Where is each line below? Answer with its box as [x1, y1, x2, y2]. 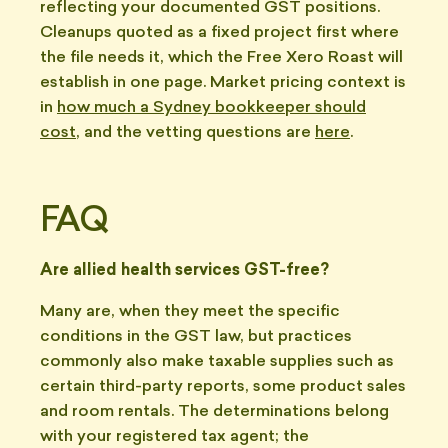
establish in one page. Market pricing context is [40, 75, 406, 91]
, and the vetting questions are [76, 125, 315, 141]
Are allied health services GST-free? [40, 263, 329, 279]
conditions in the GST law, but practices [40, 329, 352, 345]
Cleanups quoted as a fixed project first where [40, 25, 399, 41]
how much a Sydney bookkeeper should [57, 100, 366, 116]
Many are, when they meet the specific [40, 304, 340, 320]
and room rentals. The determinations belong [40, 404, 389, 420]
